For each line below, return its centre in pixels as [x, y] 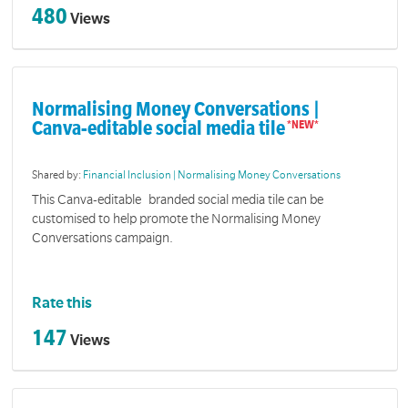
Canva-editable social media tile [159, 129]
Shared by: [58, 175]
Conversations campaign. [107, 238]
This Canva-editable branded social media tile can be [178, 200]
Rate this [62, 303]
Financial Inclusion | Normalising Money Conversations [212, 175]
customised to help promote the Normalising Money [177, 219]
